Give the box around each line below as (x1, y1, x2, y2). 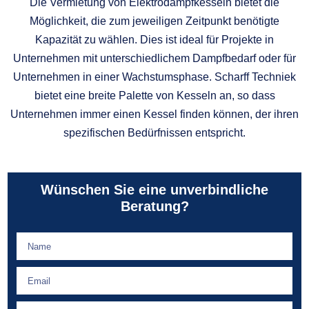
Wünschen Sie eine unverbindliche (41, 182, 268, 197)
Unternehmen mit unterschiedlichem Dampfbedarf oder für (13, 52, 296, 64)
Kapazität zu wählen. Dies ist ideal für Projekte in (35, 33, 274, 46)
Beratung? (120, 199, 189, 214)
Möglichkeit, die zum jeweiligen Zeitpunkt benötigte (30, 14, 279, 27)
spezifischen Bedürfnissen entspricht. (63, 126, 246, 139)
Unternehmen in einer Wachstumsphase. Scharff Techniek (13, 70, 296, 83)
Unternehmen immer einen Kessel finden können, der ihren (10, 108, 299, 120)
